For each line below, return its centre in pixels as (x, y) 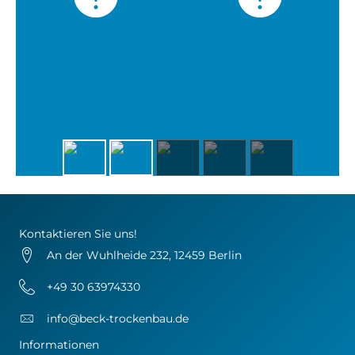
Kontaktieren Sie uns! (78, 234)
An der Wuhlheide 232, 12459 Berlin (144, 255)
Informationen (59, 345)
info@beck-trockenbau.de (118, 319)
